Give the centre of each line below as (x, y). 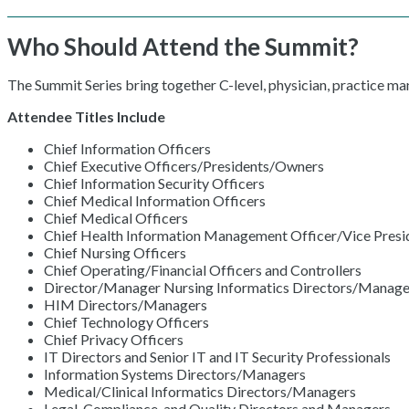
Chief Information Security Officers (154, 183)
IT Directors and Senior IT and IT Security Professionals (217, 356)
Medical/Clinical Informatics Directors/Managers (200, 391)
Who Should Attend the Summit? (183, 46)
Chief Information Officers (127, 148)
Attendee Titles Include (86, 116)
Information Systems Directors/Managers (175, 373)
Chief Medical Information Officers (155, 200)
